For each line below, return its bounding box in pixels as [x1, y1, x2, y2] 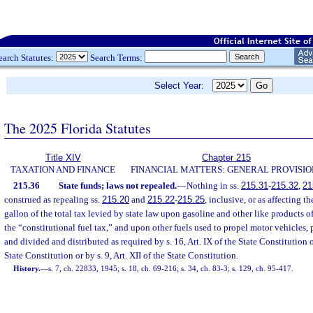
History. [13, 264, 41, 272]
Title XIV [45, 152, 81, 163]
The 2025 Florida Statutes [4, 118, 151, 138]
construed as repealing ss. [4, 194, 102, 205]
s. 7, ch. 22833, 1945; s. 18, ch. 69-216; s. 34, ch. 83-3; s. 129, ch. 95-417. [48, 264, 294, 272]
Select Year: [154, 80, 212, 91]
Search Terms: [88, 52, 145, 63]
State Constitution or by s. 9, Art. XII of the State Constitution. [4, 250, 238, 261]
